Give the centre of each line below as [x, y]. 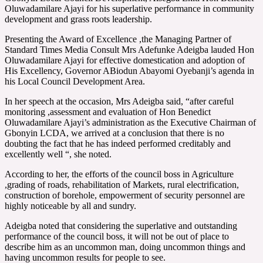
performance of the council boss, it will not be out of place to [117, 236]
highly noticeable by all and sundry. [70, 205]
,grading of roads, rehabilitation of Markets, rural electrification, [122, 184]
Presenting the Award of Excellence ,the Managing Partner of [118, 39]
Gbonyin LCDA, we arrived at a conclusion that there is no [114, 133]
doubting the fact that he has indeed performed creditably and [118, 143]
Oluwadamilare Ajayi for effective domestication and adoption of [125, 60]
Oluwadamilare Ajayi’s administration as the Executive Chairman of [130, 122]
